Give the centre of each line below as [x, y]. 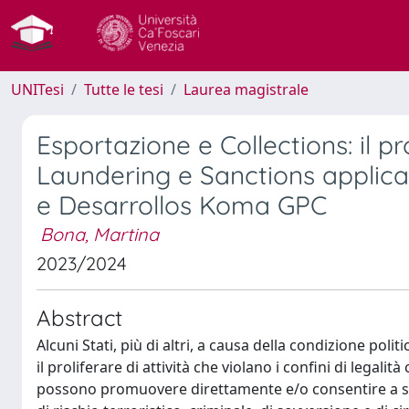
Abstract [79, 318]
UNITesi [37, 89]
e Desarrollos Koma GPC [182, 205]
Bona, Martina [100, 234]
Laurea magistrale [246, 89]
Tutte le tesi [124, 89]
